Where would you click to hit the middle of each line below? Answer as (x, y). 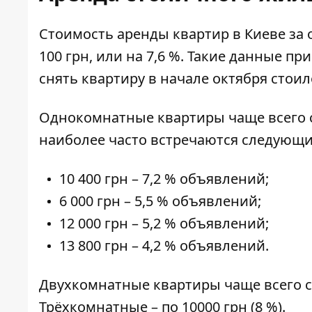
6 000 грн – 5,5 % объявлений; (160, 201)
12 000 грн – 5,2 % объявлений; (164, 224)
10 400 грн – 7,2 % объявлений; (164, 179)
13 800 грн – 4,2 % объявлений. (164, 246)
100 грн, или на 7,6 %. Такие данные (161, 56)
